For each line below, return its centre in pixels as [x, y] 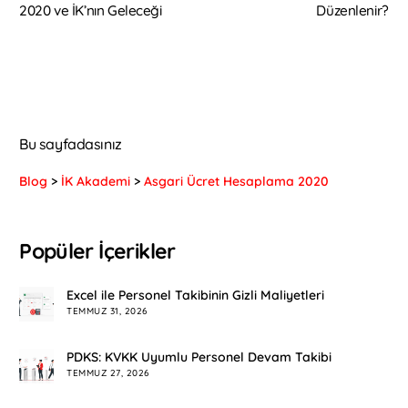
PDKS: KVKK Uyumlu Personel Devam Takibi [199, 357]
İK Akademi [96, 182]
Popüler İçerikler [97, 251]
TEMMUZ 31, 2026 [107, 311]
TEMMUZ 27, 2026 [108, 372]
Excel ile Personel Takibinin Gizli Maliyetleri [196, 295]
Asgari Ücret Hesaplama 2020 [237, 182]
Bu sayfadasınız [71, 143]
